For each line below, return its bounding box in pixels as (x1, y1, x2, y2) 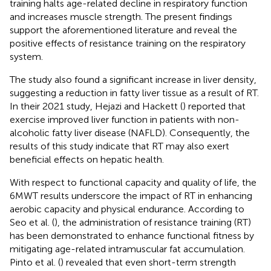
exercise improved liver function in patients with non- (10, 113, 240, 125)
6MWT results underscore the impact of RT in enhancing (10, 189, 252, 201)
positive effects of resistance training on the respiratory (10, 37, 246, 49)
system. (10, 50, 43, 62)
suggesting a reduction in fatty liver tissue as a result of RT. (10, 87, 259, 99)
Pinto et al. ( (10, 256, 60, 268)
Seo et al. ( (10, 216, 54, 228)
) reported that (183, 100, 246, 112)
